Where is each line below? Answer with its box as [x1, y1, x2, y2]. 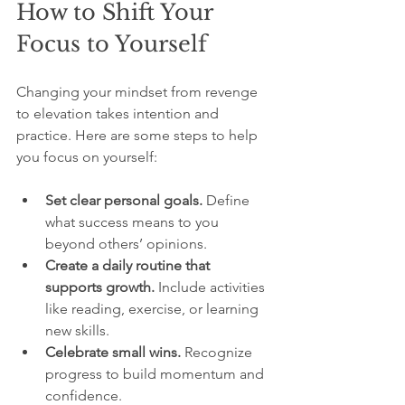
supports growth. [45, 278, 155, 297]
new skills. [45, 322, 117, 340]
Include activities [155, 278, 268, 297]
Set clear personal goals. [45, 192, 202, 210]
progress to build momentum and [45, 365, 268, 383]
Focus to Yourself [16, 31, 207, 58]
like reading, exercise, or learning [45, 300, 262, 318]
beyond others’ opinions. [45, 235, 214, 253]
